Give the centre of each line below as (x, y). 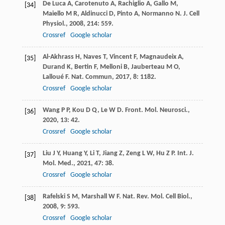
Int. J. (185, 154)
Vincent (121, 57)
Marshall (94, 197)
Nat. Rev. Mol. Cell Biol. (156, 197)
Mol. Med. (58, 164)
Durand (54, 67)
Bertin (83, 67)
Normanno (157, 14)
